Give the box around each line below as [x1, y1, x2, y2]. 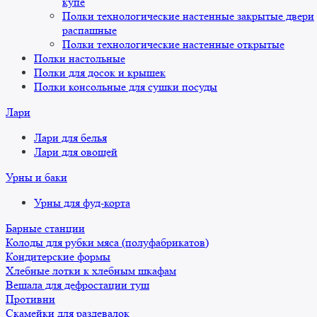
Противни [6, 292, 55, 306]
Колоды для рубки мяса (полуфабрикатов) [6, 236, 209, 250]
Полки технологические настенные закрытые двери [62, 9, 314, 23]
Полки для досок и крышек [34, 66, 166, 80]
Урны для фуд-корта [34, 196, 130, 210]
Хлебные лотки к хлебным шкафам [6, 264, 176, 278]
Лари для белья [34, 131, 107, 145]
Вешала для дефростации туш [6, 278, 149, 292]
